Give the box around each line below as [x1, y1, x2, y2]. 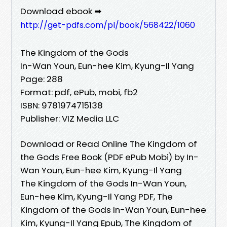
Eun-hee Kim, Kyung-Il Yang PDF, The [20, 190, 173, 203]
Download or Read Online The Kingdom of [20, 137, 197, 150]
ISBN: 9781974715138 [20, 99, 103, 111]
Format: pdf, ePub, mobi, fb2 [20, 86, 138, 98]
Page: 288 [20, 72, 63, 85]
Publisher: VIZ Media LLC [20, 112, 119, 125]
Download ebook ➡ [20, 5, 101, 17]
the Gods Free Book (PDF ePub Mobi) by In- [20, 150, 199, 163]
